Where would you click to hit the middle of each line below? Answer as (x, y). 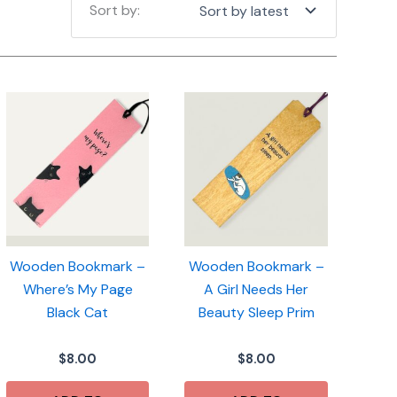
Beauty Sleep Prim (256, 313)
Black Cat (78, 313)
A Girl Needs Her (257, 290)
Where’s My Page (78, 290)
